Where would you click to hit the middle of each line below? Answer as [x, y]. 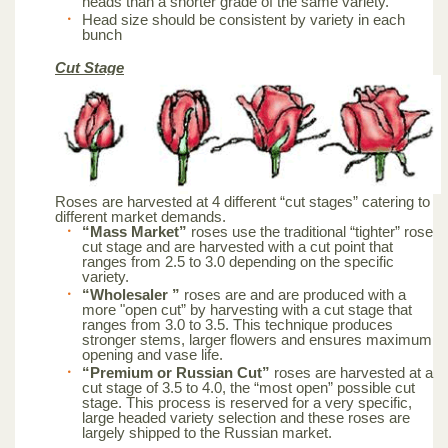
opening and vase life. [152, 354]
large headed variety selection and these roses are [246, 417]
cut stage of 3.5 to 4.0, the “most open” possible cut [248, 387]
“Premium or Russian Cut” [176, 372]
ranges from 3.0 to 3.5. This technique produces [237, 324]
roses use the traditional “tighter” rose [310, 231]
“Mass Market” [134, 231]
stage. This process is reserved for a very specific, [247, 402]
